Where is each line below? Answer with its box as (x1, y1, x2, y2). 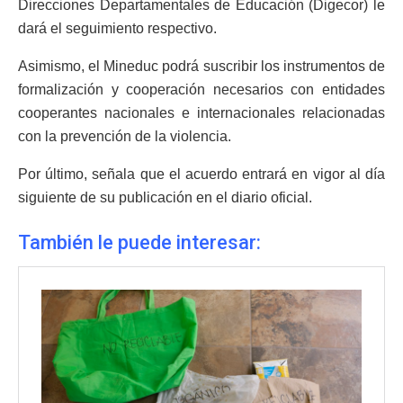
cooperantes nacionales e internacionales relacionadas (18, 105, 385, 121)
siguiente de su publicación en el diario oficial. (18, 190, 312, 206)
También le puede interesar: (18, 230, 261, 254)
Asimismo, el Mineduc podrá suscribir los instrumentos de (18, 58, 385, 75)
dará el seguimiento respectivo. (18, 21, 217, 37)
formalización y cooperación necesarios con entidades (18, 82, 385, 98)
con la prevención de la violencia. (18, 129, 231, 145)
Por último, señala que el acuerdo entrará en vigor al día (18, 166, 385, 183)
